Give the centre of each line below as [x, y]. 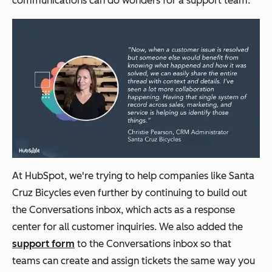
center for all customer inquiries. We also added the [127, 226]
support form [43, 243]
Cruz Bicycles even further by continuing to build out [130, 192]
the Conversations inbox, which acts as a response [124, 209]
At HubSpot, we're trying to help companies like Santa [133, 175]
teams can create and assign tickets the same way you [134, 260]
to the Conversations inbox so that [153, 243]
